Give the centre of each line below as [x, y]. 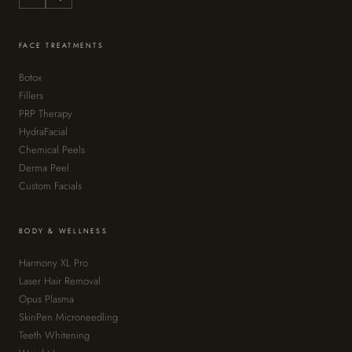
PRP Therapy [46, 114]
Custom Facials [50, 186]
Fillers [31, 95]
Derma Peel [44, 168]
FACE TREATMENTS [61, 45]
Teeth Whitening [54, 335]
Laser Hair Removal [60, 281]
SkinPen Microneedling [68, 317]
